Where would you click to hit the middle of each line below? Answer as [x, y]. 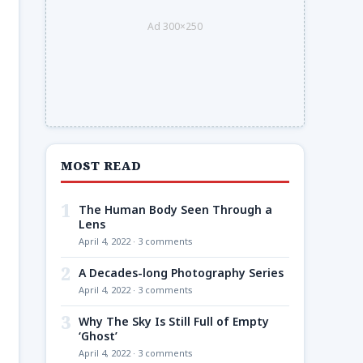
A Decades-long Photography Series [181, 273]
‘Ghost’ [98, 336]
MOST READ [101, 166]
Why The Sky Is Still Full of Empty [174, 321]
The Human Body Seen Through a [175, 209]
